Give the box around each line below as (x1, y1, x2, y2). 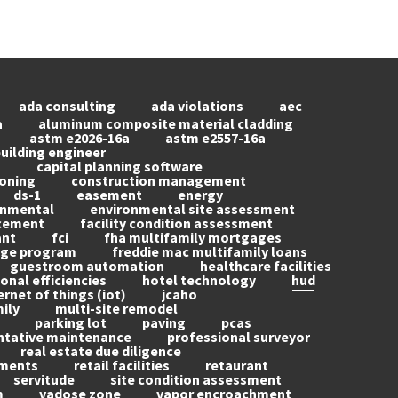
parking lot (35, 314, 107, 331)
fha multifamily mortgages (104, 228, 282, 246)
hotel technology (142, 271, 256, 289)
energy (178, 186, 223, 203)
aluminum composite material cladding (38, 115, 293, 132)
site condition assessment (110, 370, 282, 388)
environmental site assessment (90, 200, 295, 218)
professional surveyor (167, 328, 310, 346)
